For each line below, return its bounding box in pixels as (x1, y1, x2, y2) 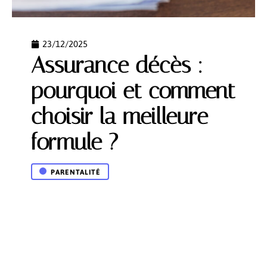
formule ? (31, 129, 118, 156)
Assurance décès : (31, 52, 203, 79)
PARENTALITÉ (51, 168, 101, 176)
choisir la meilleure (31, 103, 208, 130)
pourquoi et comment (31, 77, 235, 104)
